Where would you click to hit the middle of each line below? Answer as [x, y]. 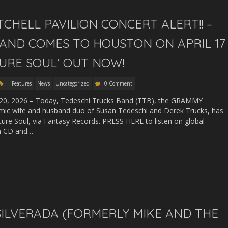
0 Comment [118, 83]
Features [22, 83]
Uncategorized [73, 83]
